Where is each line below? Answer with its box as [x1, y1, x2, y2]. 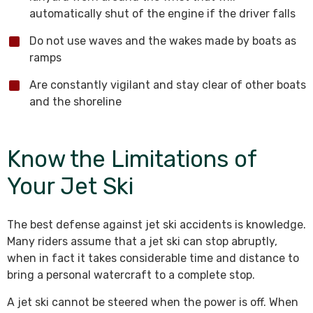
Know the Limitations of [7, 145, 256, 173]
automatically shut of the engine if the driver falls [29, 7, 296, 20]
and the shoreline [29, 95, 122, 108]
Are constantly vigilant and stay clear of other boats [29, 78, 306, 92]
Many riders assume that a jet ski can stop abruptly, [7, 235, 277, 248]
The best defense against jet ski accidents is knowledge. [7, 218, 306, 231]
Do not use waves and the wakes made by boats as [29, 34, 296, 48]
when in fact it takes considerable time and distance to [7, 252, 299, 265]
